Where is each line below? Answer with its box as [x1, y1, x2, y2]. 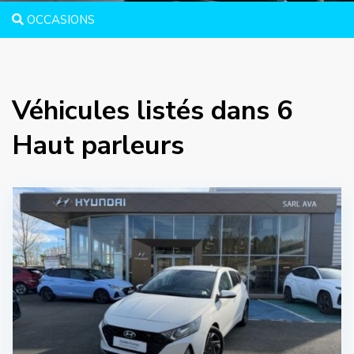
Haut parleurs [12, 127, 184, 164]
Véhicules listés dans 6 [12, 92, 292, 129]
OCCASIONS [24, 12, 95, 28]
